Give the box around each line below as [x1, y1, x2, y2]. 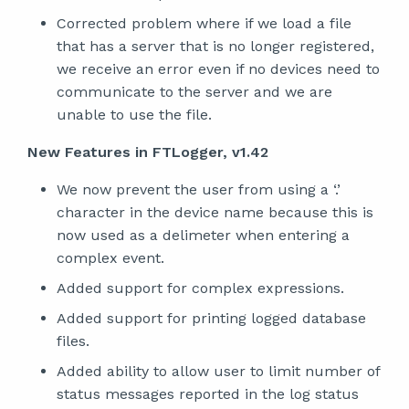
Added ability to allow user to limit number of [57, 362, 380, 380]
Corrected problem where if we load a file [57, 15, 351, 32]
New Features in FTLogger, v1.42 [27, 143, 268, 161]
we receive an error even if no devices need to [57, 60, 380, 78]
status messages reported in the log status [57, 385, 359, 403]
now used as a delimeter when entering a [57, 226, 350, 244]
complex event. [57, 249, 164, 267]
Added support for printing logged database [57, 309, 366, 327]
